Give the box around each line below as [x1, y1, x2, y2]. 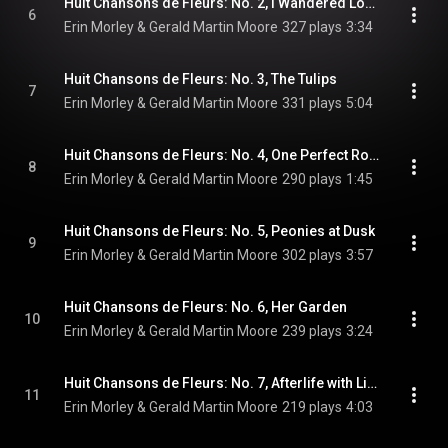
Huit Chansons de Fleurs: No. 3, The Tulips [64, 71, 337, 87]
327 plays [282, 19, 342, 35]
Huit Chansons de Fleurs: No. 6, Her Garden [64, 299, 347, 315]
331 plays [282, 95, 342, 111]
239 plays [282, 323, 342, 339]
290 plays [282, 171, 342, 187]
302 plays [282, 247, 342, 263]
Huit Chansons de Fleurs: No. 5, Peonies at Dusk [64, 223, 375, 239]
